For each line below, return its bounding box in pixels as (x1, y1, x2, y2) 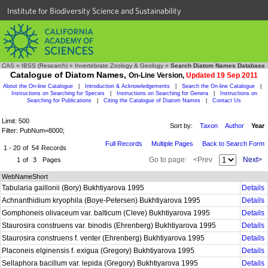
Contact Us (212, 98, 241, 103)
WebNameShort (2, 173, 48, 180)
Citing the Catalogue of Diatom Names (103, 98, 200, 103)
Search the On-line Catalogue (182, 83, 255, 89)
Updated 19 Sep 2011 (186, 71, 258, 80)
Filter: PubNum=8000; (2, 127, 65, 134)
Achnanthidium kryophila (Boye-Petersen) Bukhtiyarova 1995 (2, 196, 202, 205)
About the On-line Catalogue (3, 83, 73, 89)
